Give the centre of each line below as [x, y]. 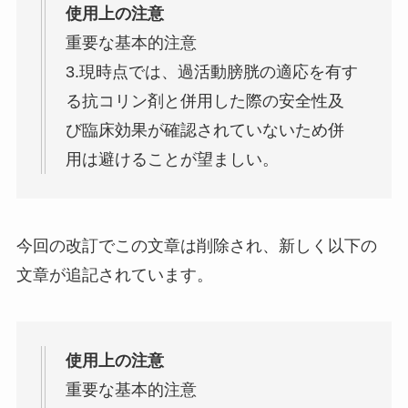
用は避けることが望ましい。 [172, 159]
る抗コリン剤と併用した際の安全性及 [204, 101]
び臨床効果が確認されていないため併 [204, 130]
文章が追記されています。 [114, 275]
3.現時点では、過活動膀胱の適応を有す [211, 71]
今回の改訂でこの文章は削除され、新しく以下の [196, 245]
